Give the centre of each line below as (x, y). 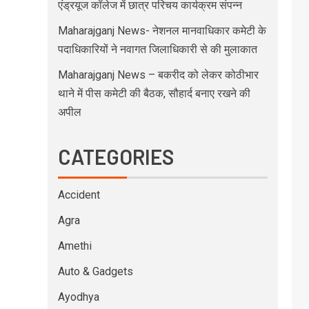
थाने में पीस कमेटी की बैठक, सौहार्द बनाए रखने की (154, 93)
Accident (79, 195)
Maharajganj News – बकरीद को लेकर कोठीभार (158, 75)
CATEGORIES (116, 157)
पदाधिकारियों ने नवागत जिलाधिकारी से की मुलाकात (157, 49)
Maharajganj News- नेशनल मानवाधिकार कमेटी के (162, 31)
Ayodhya (78, 297)
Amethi (74, 246)
